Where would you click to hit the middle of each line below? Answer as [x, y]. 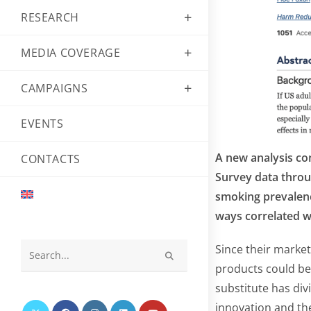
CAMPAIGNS [54, 88]
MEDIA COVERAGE [71, 52]
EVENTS [42, 123]
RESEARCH [50, 17]
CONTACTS [51, 159]
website [47, 299]
